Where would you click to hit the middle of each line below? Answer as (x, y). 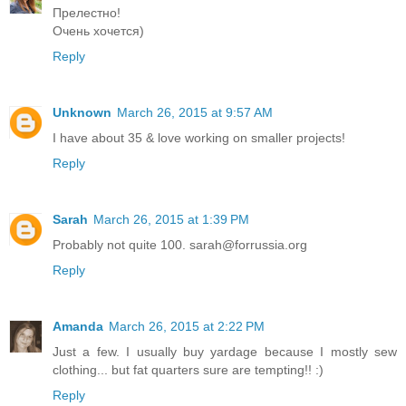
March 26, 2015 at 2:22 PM (187, 327)
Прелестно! (87, 13)
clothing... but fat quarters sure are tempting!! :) (188, 370)
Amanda (78, 327)
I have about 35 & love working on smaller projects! (199, 138)
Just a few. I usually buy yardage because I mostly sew (225, 352)
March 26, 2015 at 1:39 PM (171, 220)
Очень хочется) (98, 31)
